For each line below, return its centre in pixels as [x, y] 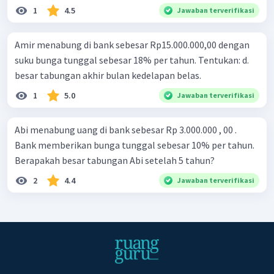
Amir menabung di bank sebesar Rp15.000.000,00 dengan [132, 45]
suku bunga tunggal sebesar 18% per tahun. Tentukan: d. [128, 60]
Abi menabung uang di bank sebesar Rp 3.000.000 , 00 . [126, 130]
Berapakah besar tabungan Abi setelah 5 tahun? [115, 161]
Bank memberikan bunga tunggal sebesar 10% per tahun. [135, 145]
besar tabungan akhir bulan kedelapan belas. [108, 76]
